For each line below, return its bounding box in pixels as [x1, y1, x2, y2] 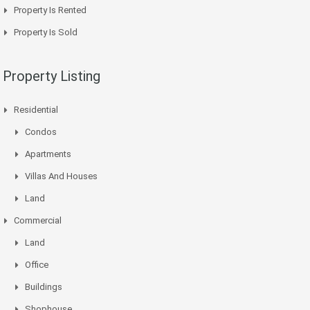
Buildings [25, 282, 62, 293]
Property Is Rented [14, 5, 86, 16]
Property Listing [3, 68, 100, 85]
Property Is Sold [14, 27, 77, 38]
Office [25, 259, 48, 271]
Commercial [14, 215, 62, 226]
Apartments [25, 149, 71, 160]
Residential [14, 104, 58, 116]
